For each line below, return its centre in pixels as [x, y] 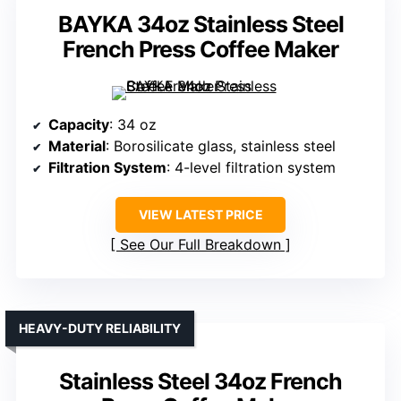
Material [77, 146]
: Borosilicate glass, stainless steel [221, 146]
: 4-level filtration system [251, 168]
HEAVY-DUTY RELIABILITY [100, 328]
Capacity [79, 125]
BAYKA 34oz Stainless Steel [200, 25]
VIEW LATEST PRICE [200, 215]
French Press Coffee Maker [200, 50]
